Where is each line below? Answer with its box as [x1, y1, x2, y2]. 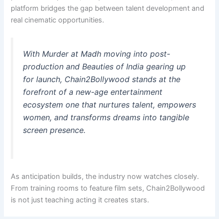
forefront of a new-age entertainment [23, 87, 163, 97]
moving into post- [101, 49, 171, 59]
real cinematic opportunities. [11, 16, 105, 25]
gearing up [144, 62, 186, 72]
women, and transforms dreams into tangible [23, 112, 190, 123]
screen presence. [23, 125, 86, 135]
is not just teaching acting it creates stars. [11, 196, 150, 205]
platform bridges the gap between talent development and [11, 4, 205, 13]
